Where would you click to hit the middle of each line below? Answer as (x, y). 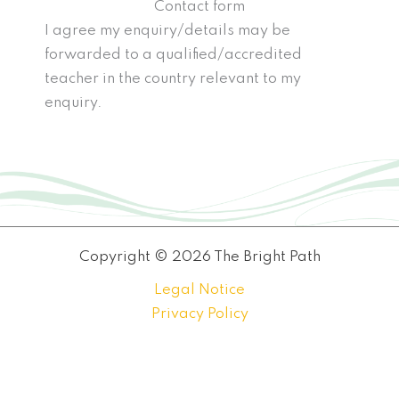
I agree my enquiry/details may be (167, 31)
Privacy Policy (199, 313)
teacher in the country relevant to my (173, 79)
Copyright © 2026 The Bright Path (199, 256)
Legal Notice (199, 289)
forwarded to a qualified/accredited (173, 55)
